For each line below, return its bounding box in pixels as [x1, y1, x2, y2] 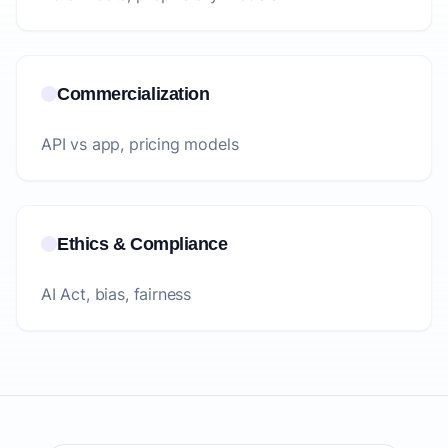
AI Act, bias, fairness [41, 284, 192, 304]
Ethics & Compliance [57, 234, 228, 254]
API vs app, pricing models [41, 134, 239, 154]
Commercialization [57, 84, 210, 104]
